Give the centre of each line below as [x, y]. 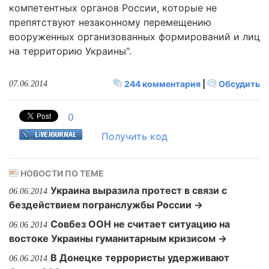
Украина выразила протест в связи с [139, 190]
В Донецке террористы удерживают [140, 258]
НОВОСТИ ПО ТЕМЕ [61, 173]
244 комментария [162, 84]
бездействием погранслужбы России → [106, 205]
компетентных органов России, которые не [113, 8]
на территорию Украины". [70, 51]
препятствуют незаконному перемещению [110, 22]
